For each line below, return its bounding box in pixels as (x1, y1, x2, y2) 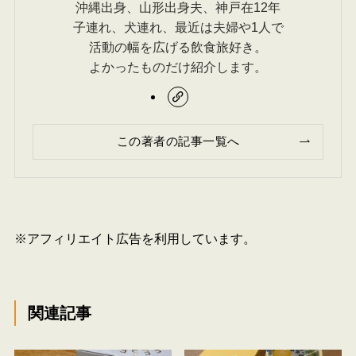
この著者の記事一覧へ (116, 134, 240, 148)
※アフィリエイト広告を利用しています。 (14, 231, 256, 246)
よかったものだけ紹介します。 (89, 60, 267, 75)
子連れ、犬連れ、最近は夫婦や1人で (72, 20, 284, 35)
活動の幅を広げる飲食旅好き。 (89, 40, 267, 55)
